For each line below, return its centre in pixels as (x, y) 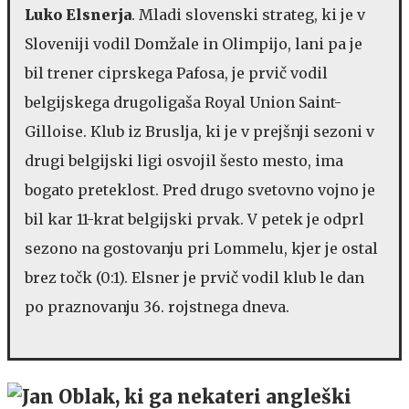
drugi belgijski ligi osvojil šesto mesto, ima (184, 160)
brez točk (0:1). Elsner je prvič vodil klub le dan (194, 277)
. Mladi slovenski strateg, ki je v (248, 14)
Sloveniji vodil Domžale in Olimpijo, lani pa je (194, 43)
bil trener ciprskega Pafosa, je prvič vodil (176, 73)
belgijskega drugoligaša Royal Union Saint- (183, 102)
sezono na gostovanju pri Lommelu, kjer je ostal (201, 248)
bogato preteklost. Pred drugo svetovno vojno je (200, 189)
